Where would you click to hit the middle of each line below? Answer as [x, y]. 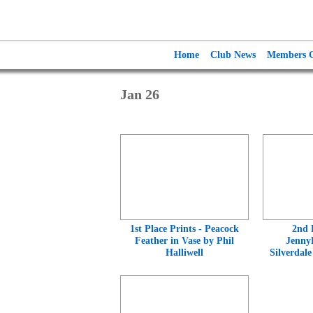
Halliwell [184, 253]
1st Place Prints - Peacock [184, 229]
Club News [233, 55]
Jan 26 [140, 94]
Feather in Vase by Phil [184, 241]
